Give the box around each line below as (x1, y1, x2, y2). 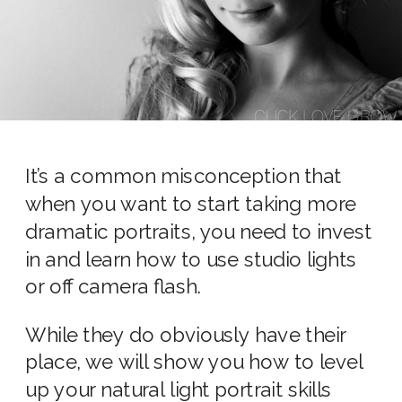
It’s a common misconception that (25, 164, 342, 188)
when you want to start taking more (25, 192, 356, 216)
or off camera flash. (25, 275, 202, 300)
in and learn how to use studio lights (25, 247, 357, 272)
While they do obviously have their (25, 322, 346, 347)
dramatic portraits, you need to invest (25, 219, 372, 244)
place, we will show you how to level (25, 350, 363, 375)
